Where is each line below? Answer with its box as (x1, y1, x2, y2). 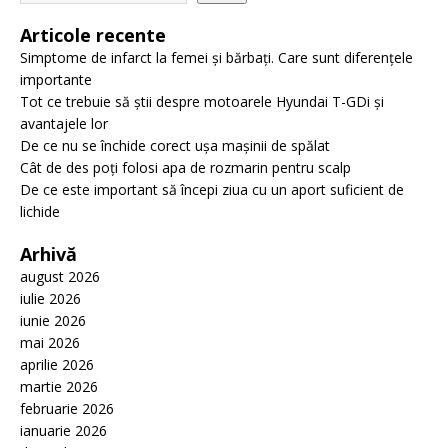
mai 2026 (20, 333, 80, 353)
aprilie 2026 (20, 355, 94, 375)
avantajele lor (20, 114, 108, 134)
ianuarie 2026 (20, 421, 107, 441)
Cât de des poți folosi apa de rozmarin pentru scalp (20, 158, 351, 178)
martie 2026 (20, 377, 98, 397)
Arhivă (20, 242, 77, 267)
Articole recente (20, 23, 166, 48)
